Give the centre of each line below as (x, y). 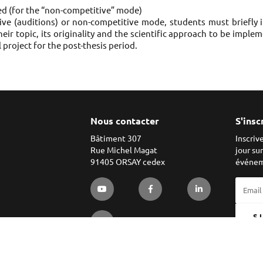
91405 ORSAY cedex (127, 162)
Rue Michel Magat (124, 151)
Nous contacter (124, 121)
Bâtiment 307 (116, 139)
